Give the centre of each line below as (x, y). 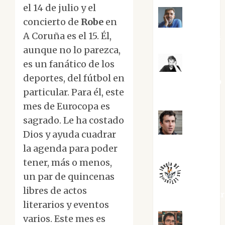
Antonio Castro (190, 81)
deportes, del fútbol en (74, 78)
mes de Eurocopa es (67, 106)
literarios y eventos (66, 205)
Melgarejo (181, 144)
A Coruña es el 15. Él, (67, 36)
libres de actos (55, 191)
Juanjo (198, 131)
